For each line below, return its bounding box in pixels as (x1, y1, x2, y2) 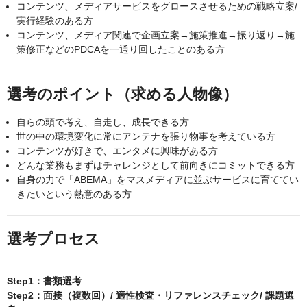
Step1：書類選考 (7, 275, 82, 287)
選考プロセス (7, 230, 100, 248)
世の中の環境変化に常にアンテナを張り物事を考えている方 (16, 131, 275, 143)
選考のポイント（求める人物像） (7, 86, 238, 103)
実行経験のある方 (16, 15, 93, 27)
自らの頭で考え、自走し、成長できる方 (16, 116, 189, 128)
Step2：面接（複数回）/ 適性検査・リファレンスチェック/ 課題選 (7, 290, 294, 302)
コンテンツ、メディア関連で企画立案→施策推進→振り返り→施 (16, 29, 295, 41)
